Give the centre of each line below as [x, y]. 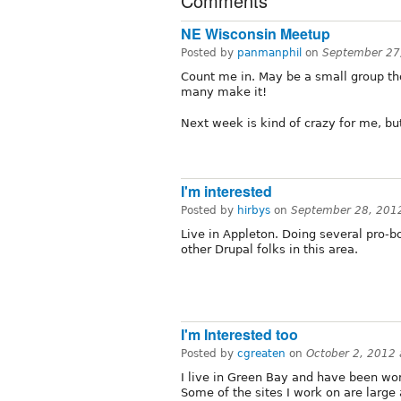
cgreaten [261, 354]
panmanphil [269, 52]
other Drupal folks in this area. [269, 249]
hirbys [254, 210]
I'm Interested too [239, 335]
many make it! [224, 91]
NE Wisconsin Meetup [256, 33]
